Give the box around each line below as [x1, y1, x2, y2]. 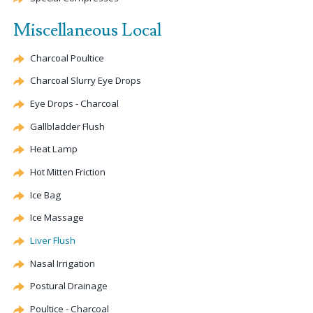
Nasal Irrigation [30, 256, 95, 270]
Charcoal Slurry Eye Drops [30, 74, 141, 87]
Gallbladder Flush [30, 119, 105, 133]
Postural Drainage [30, 279, 108, 293]
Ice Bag [30, 188, 61, 201]
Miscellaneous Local [13, 19, 161, 43]
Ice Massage [30, 211, 84, 224]
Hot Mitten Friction [30, 166, 105, 179]
